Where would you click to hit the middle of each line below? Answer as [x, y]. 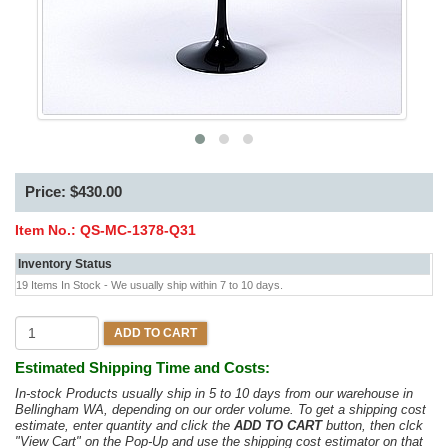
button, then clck [372, 426]
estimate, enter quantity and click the [124, 426]
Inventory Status [65, 264]
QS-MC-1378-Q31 [138, 230]
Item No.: [47, 230]
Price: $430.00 [73, 191]
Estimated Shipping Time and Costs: [142, 368]
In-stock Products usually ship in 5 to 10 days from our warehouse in [214, 394]
